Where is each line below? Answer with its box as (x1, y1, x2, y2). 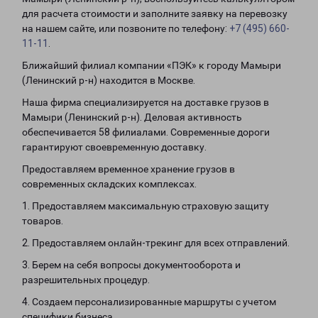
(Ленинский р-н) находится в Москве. (22, 75, 195, 86)
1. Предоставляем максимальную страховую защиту (22, 200, 269, 212)
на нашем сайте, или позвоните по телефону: (22, 23, 229, 34)
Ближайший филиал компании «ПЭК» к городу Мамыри (22, 60, 281, 71)
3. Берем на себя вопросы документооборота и (22, 259, 241, 270)
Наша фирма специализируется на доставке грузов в (22, 97, 269, 108)
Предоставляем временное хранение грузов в (22, 163, 235, 175)
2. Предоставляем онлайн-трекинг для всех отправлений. (22, 237, 290, 248)
